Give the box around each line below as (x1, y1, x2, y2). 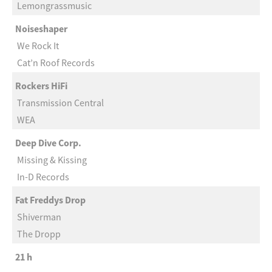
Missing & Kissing (17, 154, 87, 166)
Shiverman (17, 211, 61, 223)
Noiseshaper (15, 22, 67, 35)
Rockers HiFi (15, 80, 67, 92)
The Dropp (17, 228, 61, 240)
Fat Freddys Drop (15, 194, 86, 206)
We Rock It (17, 39, 59, 52)
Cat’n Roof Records (17, 56, 95, 69)
